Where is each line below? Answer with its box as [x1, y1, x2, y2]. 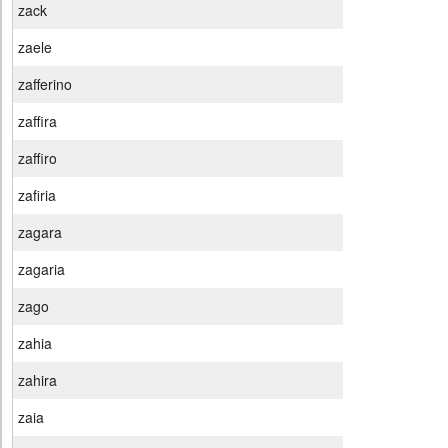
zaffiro [18, 148, 57, 169]
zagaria [18, 259, 65, 280]
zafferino [18, 74, 72, 95]
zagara [18, 222, 62, 243]
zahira [18, 370, 57, 391]
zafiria [18, 185, 56, 206]
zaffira [18, 111, 57, 132]
